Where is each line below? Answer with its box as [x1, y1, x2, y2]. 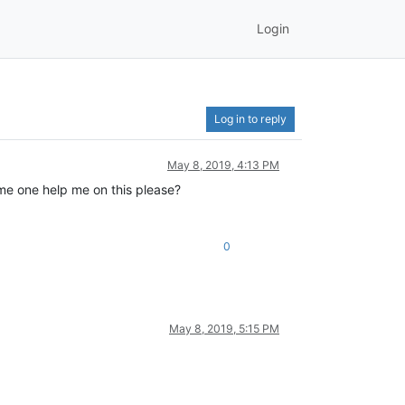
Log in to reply [214, 111, 287, 126]
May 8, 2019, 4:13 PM [167, 157, 279, 172]
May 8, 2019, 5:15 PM [169, 321, 279, 335]
